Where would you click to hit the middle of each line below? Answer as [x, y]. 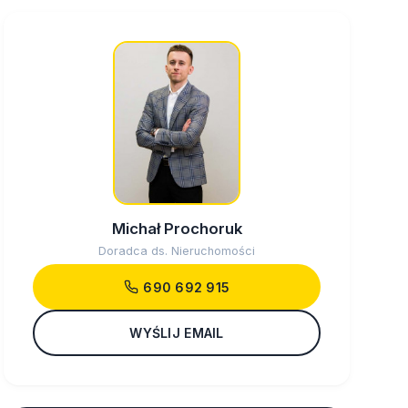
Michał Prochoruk [177, 229]
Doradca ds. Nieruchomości [177, 251]
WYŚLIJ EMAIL [177, 332]
